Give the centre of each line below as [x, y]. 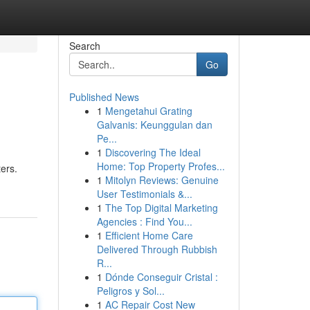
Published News [104, 97]
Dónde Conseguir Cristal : [161, 277]
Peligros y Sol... [130, 291]
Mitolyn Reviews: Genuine [162, 180]
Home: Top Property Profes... [161, 166]
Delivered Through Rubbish [157, 249]
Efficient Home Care [149, 235]
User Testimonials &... [144, 194]
